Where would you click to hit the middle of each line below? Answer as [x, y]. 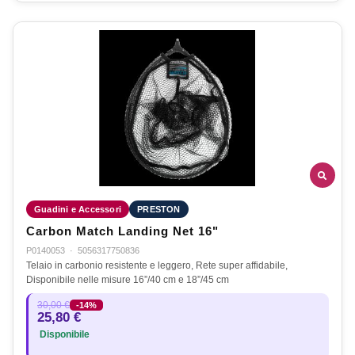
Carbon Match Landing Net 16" [122, 232]
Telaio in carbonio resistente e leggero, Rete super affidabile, [157, 266]
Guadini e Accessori [78, 210]
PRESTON [159, 210]
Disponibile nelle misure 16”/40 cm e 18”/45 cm [128, 280]
